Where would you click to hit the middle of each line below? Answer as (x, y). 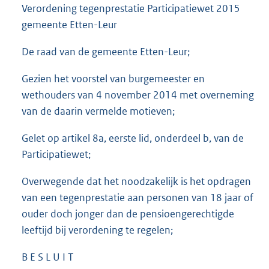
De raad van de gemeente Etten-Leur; (106, 52)
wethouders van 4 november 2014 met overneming (138, 95)
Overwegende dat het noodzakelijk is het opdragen (136, 182)
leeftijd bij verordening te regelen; (97, 230)
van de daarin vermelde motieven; (98, 111)
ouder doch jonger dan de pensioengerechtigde (128, 214)
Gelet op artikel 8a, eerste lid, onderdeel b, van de (133, 138)
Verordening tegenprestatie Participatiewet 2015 (131, 9)
